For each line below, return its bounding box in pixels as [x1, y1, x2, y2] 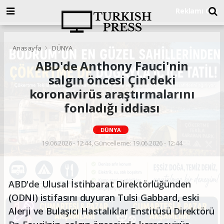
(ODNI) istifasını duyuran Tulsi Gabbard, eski [8, 191, 199, 203]
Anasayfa [12, 43, 43, 52]
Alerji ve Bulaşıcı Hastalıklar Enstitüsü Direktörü [8, 204, 214, 217]
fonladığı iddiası [64, 99, 160, 116]
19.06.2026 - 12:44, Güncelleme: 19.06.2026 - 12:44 [41, 138, 182, 147]
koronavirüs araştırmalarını [29, 85, 195, 102]
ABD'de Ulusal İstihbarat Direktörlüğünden [8, 177, 191, 190]
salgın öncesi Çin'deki [48, 71, 176, 88]
